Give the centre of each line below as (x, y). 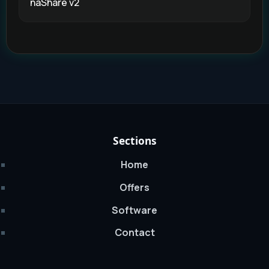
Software (134, 210)
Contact (134, 233)
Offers (134, 187)
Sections (134, 141)
